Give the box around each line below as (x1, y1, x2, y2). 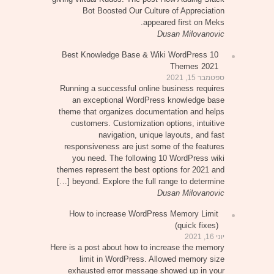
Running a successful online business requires (59, 84, 224, 93)
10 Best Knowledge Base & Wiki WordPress (61, 50, 207, 59)
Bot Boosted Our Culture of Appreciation (82, 6, 224, 15)
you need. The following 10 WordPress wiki (72, 154, 224, 163)
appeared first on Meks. (143, 18, 224, 27)
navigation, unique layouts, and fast (98, 130, 224, 139)
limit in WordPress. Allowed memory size (79, 254, 224, 264)
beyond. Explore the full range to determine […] (72, 177, 224, 186)
